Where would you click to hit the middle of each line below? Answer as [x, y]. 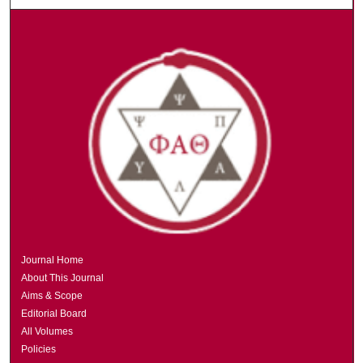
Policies [39, 349]
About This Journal [63, 278]
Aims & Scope [52, 295]
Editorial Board [54, 313]
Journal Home [53, 260]
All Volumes [47, 331]
